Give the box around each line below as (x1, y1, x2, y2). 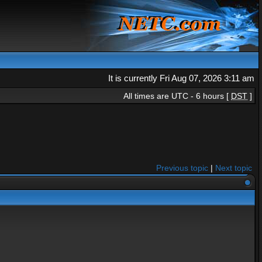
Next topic (215, 163, 252, 173)
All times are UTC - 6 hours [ (123, 91, 231, 101)
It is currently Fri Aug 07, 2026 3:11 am (108, 73, 254, 83)
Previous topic (156, 163, 208, 173)
